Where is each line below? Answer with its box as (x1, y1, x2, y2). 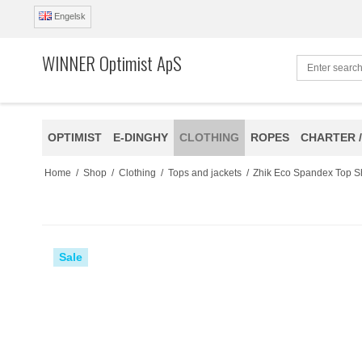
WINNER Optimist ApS (42, 49, 182, 77)
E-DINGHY (113, 130, 168, 144)
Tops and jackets (167, 166, 242, 179)
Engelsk (54, 11, 86, 22)
